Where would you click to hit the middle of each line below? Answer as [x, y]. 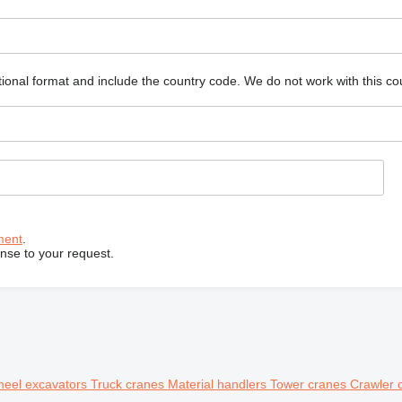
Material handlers [218, 384]
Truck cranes [129, 384]
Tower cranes [310, 384]
